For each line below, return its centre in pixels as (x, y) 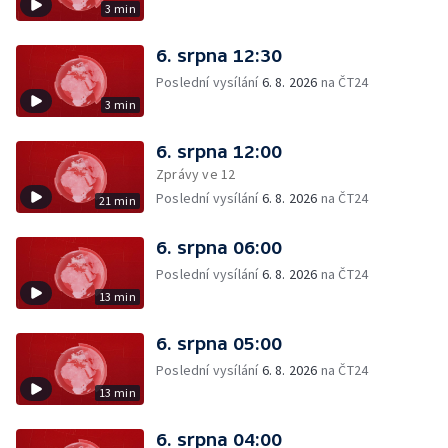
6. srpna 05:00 (219, 343)
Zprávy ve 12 (196, 174)
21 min (117, 200)
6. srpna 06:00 (219, 247)
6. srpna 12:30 (219, 55)
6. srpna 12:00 (219, 151)
